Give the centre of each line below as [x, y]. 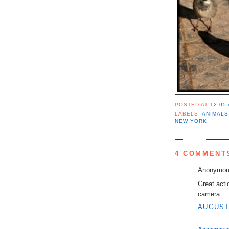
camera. [210, 194]
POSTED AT [193, 105]
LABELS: [189, 114]
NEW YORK [191, 121]
